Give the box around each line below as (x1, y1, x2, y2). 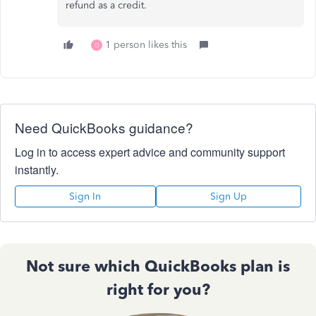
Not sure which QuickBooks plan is (26, 257, 290, 276)
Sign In (69, 190, 102, 202)
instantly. (15, 162, 59, 178)
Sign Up (209, 190, 247, 202)
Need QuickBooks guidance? (15, 118, 193, 137)
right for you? (106, 280, 210, 299)
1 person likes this (105, 39, 187, 51)
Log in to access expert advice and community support (15, 144, 285, 160)
